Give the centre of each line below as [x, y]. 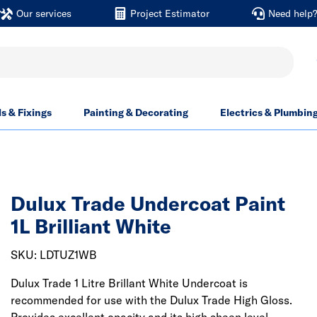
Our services [44, 13]
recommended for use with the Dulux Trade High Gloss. [151, 300]
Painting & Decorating [136, 113]
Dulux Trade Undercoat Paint [148, 203]
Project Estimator [169, 13]
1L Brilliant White [91, 226]
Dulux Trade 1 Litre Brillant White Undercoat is [129, 283]
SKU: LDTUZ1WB [54, 255]
